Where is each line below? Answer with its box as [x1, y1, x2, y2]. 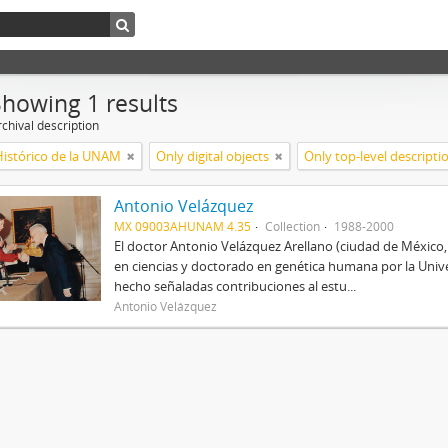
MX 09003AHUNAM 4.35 [113, 218, 251, 234]
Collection [264, 218, 320, 234]
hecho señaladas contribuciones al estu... [113, 277, 356, 295]
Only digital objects [156, 147, 269, 165]
